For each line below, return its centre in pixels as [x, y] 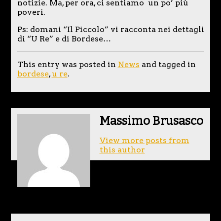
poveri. [31, 12]
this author [122, 149]
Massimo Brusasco [151, 121]
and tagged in [167, 64]
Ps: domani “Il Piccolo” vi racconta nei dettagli [110, 29]
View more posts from [144, 140]
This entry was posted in [67, 64]
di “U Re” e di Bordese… [64, 38]
